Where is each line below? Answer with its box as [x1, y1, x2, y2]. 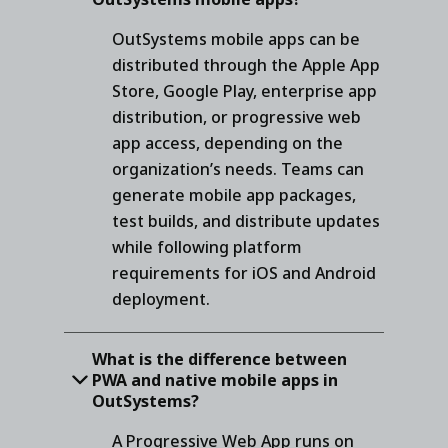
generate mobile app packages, [112, 183, 356, 206]
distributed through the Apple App [112, 53, 380, 76]
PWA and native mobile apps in [92, 368, 338, 391]
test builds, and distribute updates [112, 209, 380, 232]
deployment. [112, 287, 210, 310]
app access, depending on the [112, 131, 343, 154]
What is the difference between [92, 347, 347, 370]
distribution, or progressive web [112, 105, 361, 128]
